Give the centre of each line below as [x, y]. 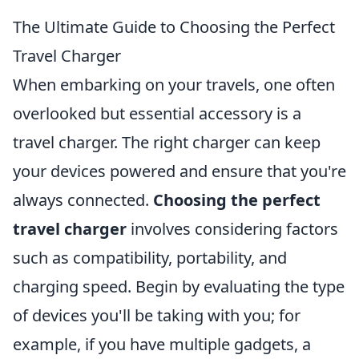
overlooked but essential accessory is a [157, 113]
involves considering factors [232, 229]
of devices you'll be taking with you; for [157, 315]
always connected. [83, 200]
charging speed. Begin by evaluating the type [179, 286]
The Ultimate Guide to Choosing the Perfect [174, 27]
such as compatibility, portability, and [150, 258]
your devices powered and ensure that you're [179, 171]
